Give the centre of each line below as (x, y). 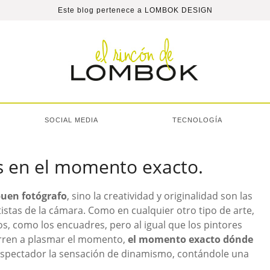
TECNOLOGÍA (197, 120)
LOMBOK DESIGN (178, 10)
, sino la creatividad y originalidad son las (160, 196)
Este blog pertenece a (101, 10)
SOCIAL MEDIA (71, 120)
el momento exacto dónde (190, 239)
